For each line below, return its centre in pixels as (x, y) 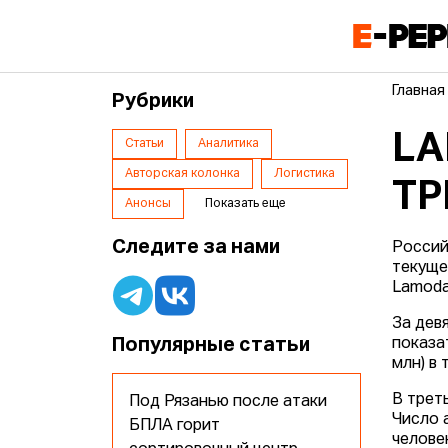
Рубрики (153, 101)
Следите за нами (196, 247)
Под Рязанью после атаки (228, 402)
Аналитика (229, 144)
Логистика (305, 174)
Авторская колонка (183, 174)
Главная (419, 91)
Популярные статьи (211, 345)
